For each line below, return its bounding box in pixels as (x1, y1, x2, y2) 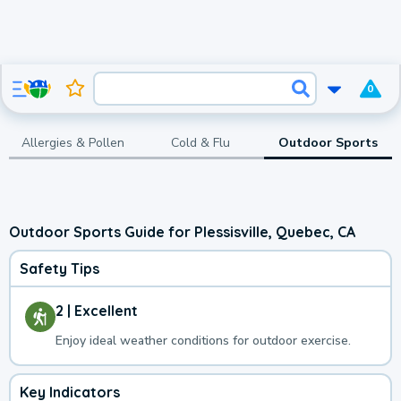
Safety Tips (20, 260, 99, 278)
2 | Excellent (55, 302, 138, 320)
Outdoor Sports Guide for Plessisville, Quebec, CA (9, 222, 355, 241)
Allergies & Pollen (21, 133, 124, 151)
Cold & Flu (170, 133, 230, 151)
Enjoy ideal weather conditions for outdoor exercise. (55, 332, 351, 350)
